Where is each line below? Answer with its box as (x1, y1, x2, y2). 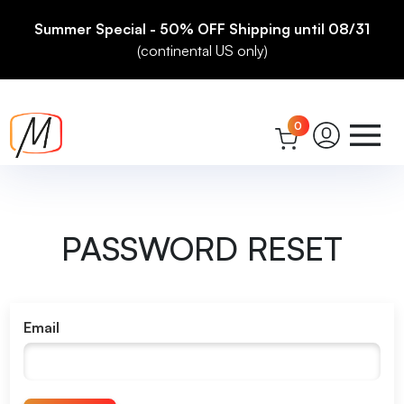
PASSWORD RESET (61, 228, 343, 270)
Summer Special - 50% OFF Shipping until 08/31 (34, 20, 370, 39)
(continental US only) (136, 41, 268, 60)
